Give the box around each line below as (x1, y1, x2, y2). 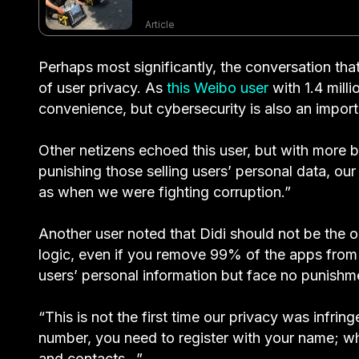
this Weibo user (167, 79, 268, 97)
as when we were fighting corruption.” (38, 184, 291, 201)
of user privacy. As (38, 79, 167, 97)
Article (145, 18, 175, 31)
